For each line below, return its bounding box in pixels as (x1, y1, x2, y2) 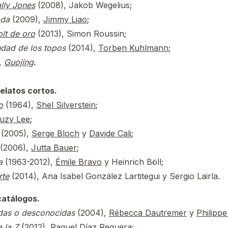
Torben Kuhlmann (98, 43, 168, 53)
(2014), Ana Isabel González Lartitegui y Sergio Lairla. (9, 171, 220, 181)
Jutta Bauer (31, 142, 77, 153)
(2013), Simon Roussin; (35, 28, 126, 39)
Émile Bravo (55, 157, 102, 167)
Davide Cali (89, 128, 131, 138)
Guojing (4, 57, 34, 67)
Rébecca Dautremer (109, 208, 187, 218)
